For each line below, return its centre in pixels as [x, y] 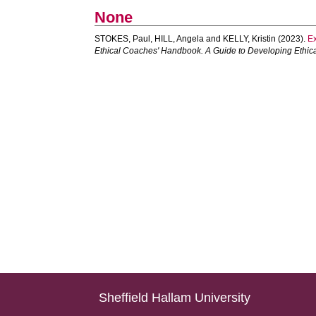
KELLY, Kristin [250, 39]
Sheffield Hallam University [175, 298]
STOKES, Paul [123, 39]
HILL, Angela [180, 39]
